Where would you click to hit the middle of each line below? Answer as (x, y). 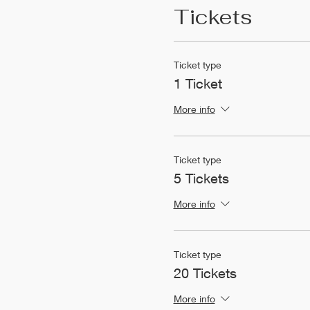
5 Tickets (201, 178)
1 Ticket (198, 83)
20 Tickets (205, 273)
